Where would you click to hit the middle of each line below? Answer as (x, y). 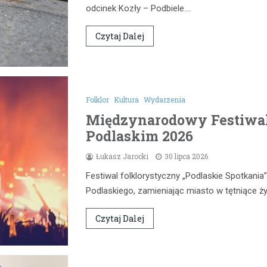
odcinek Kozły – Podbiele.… (139, 8)
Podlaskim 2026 (139, 136)
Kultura (126, 100)
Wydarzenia (164, 100)
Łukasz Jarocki (122, 156)
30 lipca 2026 (186, 156)
